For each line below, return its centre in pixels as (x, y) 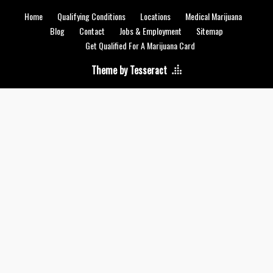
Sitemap (210, 31)
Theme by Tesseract (129, 70)
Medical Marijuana (213, 16)
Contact (92, 31)
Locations (155, 16)
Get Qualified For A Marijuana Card (140, 46)
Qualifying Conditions (91, 16)
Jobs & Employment (151, 31)
